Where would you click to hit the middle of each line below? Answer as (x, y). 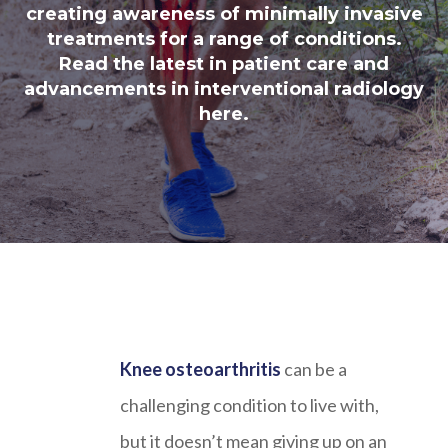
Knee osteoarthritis (200, 368)
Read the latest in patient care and (224, 63)
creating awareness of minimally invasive (224, 13)
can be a (314, 368)
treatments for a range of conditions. (224, 38)
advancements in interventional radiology (224, 88)
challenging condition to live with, (249, 404)
